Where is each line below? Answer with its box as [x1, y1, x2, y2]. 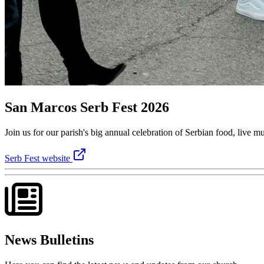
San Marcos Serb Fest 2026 [5, 99, 169, 115]
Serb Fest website [5, 153, 72, 163]
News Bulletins [5, 232, 94, 247]
